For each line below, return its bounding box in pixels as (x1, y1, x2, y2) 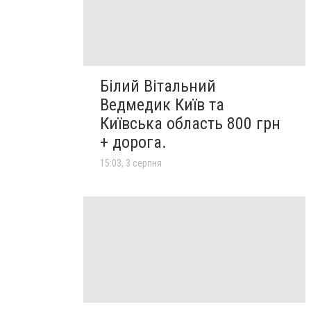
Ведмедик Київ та (100, 95, 224, 115)
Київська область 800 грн (100, 114, 280, 134)
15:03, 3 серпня (100, 158, 162, 169)
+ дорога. (100, 133, 167, 153)
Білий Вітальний (100, 76, 216, 96)
